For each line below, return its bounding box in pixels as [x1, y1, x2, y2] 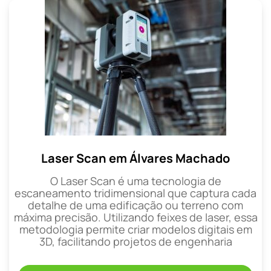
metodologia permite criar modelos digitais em [19, 221, 252, 237]
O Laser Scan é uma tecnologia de [50, 173, 221, 188]
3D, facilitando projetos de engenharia [39, 233, 232, 249]
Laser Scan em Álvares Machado [41, 149, 230, 166]
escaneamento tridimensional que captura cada [15, 185, 256, 200]
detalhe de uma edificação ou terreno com [28, 197, 243, 212]
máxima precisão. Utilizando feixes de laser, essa [13, 209, 258, 224]
